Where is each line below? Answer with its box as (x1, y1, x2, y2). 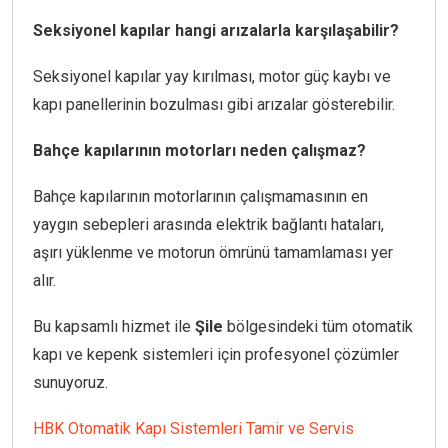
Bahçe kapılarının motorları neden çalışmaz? (33, 141, 366, 161)
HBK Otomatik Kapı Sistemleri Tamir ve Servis (33, 419, 354, 439)
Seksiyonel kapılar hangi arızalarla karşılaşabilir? (33, 21, 399, 41)
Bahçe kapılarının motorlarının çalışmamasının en (33, 187, 368, 207)
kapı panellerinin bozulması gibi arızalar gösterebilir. (33, 95, 395, 115)
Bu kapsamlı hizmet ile (33, 317, 195, 337)
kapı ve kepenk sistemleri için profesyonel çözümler (33, 345, 399, 365)
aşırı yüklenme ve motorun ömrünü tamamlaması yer (33, 243, 393, 263)
